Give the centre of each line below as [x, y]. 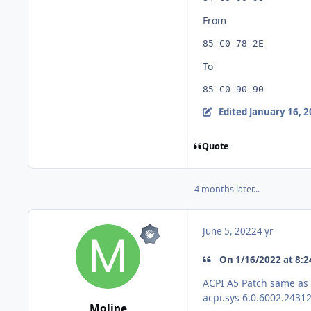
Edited [234, 112]
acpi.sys [221, 298]
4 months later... [227, 189]
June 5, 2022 [230, 231]
